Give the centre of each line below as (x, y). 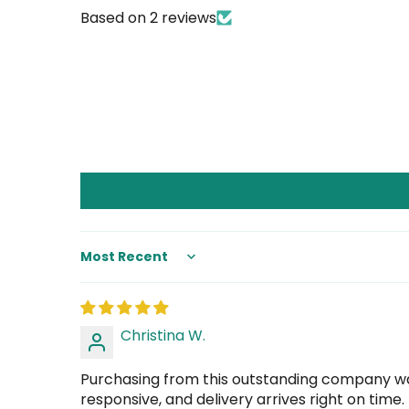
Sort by (105, 265)
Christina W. (163, 335)
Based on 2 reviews (148, 17)
